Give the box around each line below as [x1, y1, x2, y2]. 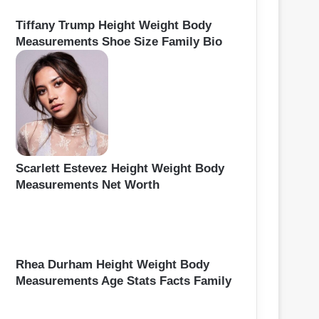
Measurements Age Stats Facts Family [16, 273, 231, 288]
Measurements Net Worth [16, 178, 159, 192]
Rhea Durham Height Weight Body [16, 257, 209, 271]
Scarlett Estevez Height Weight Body [16, 162, 224, 176]
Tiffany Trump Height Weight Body [16, 18, 211, 32]
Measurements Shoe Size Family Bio [16, 34, 222, 48]
